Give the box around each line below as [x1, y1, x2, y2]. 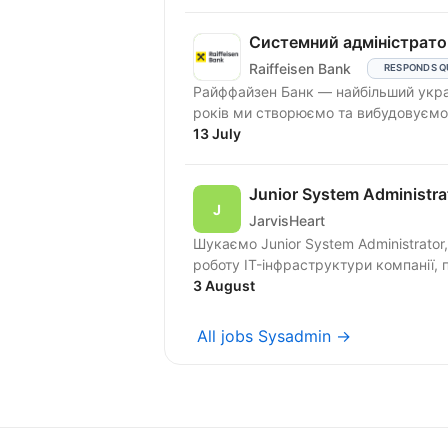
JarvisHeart [249, 211, 325, 229]
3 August [193, 277, 255, 295]
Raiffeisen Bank [249, 59, 351, 77]
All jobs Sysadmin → [197, 326, 351, 347]
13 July [193, 125, 241, 143]
